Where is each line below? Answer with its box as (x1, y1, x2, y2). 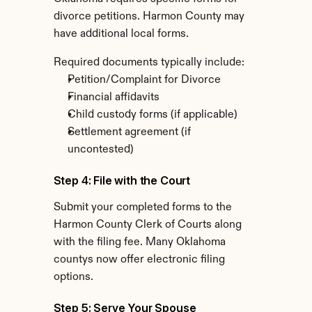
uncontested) (67, 144, 134, 155)
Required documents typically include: (53, 57, 244, 68)
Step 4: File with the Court (53, 173, 191, 187)
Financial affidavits (67, 92, 159, 103)
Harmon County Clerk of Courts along (53, 219, 242, 231)
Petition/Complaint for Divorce (67, 75, 221, 86)
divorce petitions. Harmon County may (53, 11, 244, 22)
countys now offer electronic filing (53, 254, 225, 265)
